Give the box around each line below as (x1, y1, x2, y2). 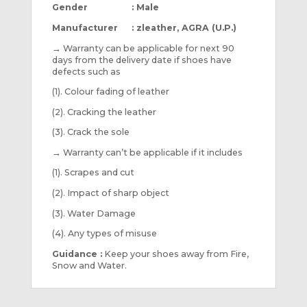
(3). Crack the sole (51, 127, 130, 138)
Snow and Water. (51, 260, 127, 271)
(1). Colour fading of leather (51, 86, 169, 97)
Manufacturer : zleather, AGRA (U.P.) (51, 22, 236, 33)
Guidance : (51, 248, 102, 259)
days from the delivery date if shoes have (51, 54, 232, 65)
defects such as (51, 66, 121, 77)
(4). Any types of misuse (51, 228, 157, 239)
